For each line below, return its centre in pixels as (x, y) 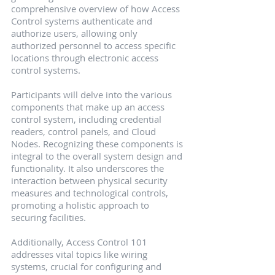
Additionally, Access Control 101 (80, 242)
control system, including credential (87, 119)
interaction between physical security (91, 181)
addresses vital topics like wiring (80, 254)
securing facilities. (48, 218)
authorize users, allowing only (76, 33)
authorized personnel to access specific (95, 46)
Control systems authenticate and (83, 21)
